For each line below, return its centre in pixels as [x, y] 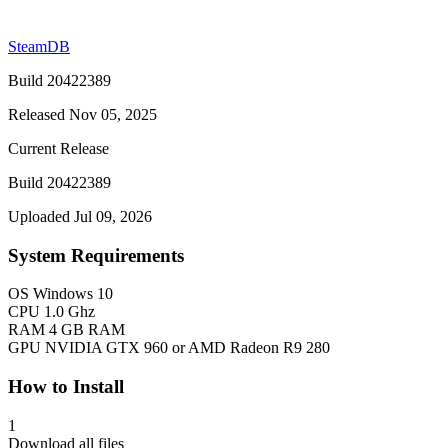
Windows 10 [73, 294]
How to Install [66, 386]
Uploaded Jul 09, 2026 [80, 216]
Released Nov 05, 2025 [82, 114]
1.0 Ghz [69, 312]
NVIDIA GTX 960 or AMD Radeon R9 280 [187, 348]
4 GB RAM [87, 330]
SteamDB [39, 46]
